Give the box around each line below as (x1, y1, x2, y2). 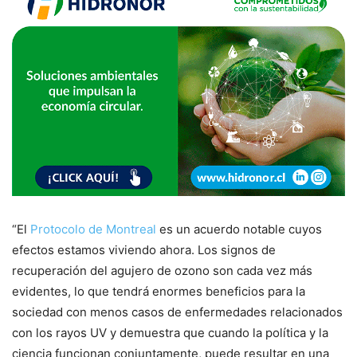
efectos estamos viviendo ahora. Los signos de (12, 242, 276, 258)
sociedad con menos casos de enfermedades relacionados (12, 304, 343, 320)
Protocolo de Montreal (27, 222, 159, 237)
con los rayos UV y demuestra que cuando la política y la (12, 325, 328, 341)
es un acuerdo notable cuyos (159, 222, 322, 237)
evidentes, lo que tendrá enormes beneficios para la (12, 284, 305, 300)
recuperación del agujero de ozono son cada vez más (12, 263, 312, 279)
